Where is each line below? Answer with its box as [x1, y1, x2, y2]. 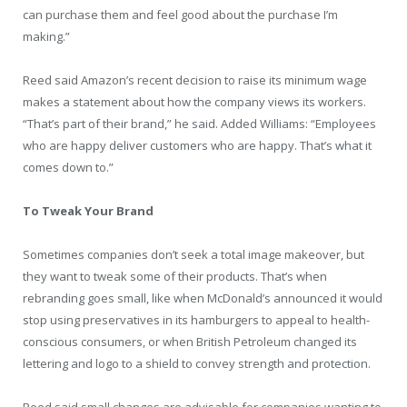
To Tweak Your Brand [23, 203, 154, 219]
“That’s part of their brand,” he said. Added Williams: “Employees [23, 114, 376, 132]
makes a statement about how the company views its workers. [23, 93, 366, 110]
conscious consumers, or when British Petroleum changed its [23, 333, 357, 351]
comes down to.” [23, 158, 114, 175]
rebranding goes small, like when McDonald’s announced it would [23, 290, 382, 307]
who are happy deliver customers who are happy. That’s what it [23, 136, 372, 154]
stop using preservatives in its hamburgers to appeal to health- [23, 312, 370, 329]
